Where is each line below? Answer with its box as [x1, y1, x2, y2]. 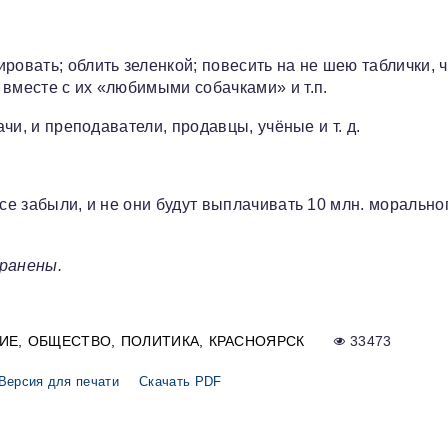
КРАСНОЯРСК [208, 333, 305, 350]
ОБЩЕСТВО [27, 333, 112, 350]
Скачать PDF [139, 374, 222, 390]
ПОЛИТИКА [120, 333, 200, 350]
